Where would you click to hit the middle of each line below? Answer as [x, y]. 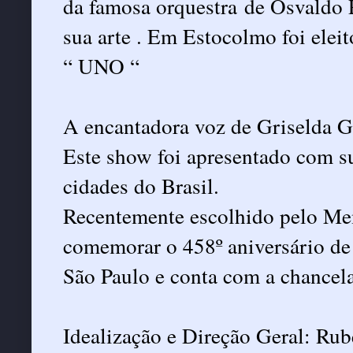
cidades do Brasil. [141, 186]
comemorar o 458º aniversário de [207, 246]
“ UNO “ [101, 66]
